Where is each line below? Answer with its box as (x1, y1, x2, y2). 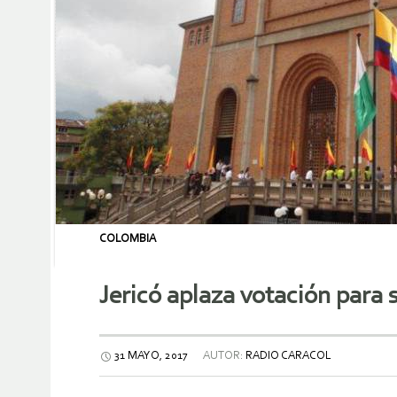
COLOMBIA (99, 233, 156, 245)
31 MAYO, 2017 (114, 350, 188, 362)
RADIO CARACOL (245, 350, 331, 362)
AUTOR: (201, 350, 245, 362)
